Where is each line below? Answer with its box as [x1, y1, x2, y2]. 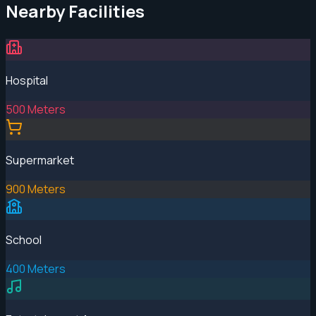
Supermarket [6, 152, 74, 168]
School [6, 231, 42, 248]
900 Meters [6, 181, 66, 197]
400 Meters [6, 260, 66, 276]
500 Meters [6, 101, 66, 117]
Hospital [6, 72, 48, 88]
